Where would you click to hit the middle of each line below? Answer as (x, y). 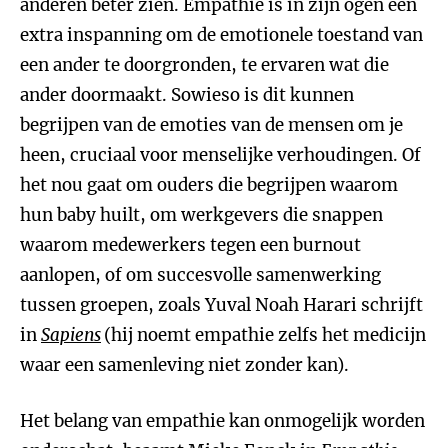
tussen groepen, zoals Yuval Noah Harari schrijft (221, 305)
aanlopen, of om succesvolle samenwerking (200, 275)
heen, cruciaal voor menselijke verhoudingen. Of (220, 155)
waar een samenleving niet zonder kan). (184, 365)
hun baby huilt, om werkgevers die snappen (201, 215)
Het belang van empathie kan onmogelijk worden (222, 421)
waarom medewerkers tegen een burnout (190, 245)
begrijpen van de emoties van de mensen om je (211, 125)
